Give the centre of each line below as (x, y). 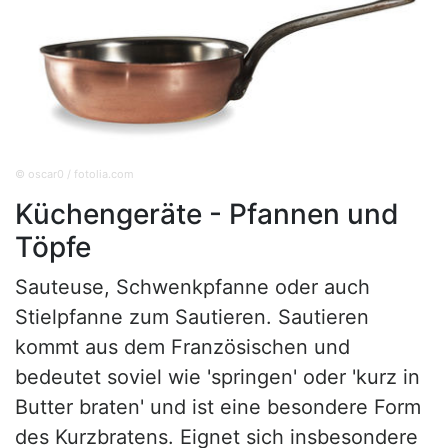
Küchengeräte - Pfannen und (207, 214)
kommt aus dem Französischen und (182, 347)
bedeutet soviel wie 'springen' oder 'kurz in (217, 377)
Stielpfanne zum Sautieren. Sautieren (192, 317)
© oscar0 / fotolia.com (74, 174)
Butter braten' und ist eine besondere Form (218, 407)
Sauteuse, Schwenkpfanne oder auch (192, 287)
